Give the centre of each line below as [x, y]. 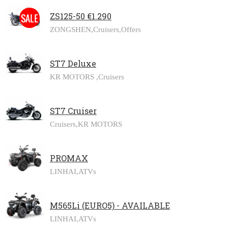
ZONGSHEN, [72, 29]
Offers [131, 29]
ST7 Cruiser [73, 110]
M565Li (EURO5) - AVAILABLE [110, 205]
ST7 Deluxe [73, 63]
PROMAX [69, 158]
